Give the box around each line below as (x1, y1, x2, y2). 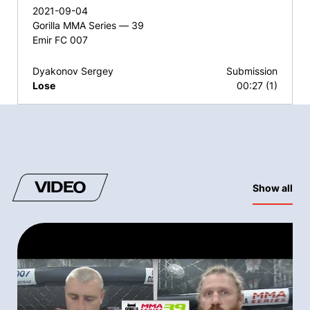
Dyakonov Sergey (33, 65, 113, 77)
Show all (253, 182, 293, 194)
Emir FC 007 (33, 34, 88, 46)
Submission (226, 65, 277, 77)
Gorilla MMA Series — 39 (33, 19, 144, 32)
